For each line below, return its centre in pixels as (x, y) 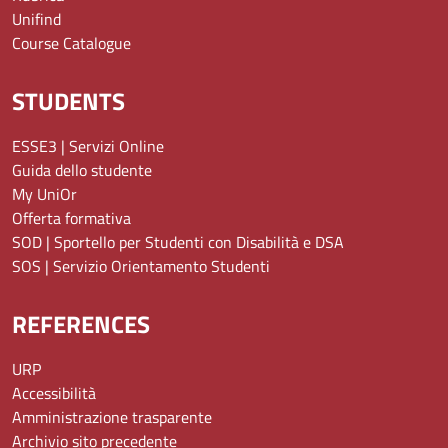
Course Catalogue (71, 42)
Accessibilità (54, 392)
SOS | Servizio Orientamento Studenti (141, 265)
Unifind (36, 18)
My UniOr (44, 193)
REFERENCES (81, 323)
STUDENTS (68, 100)
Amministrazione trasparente (112, 416)
